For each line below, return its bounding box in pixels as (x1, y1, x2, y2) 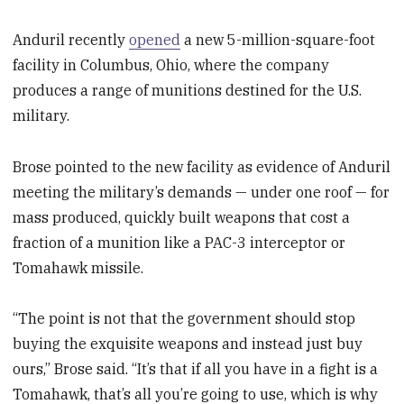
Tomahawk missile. (13, 258, 144, 277)
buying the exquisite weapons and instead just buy (13, 335, 363, 353)
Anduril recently (13, 30, 130, 49)
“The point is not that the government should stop (13, 309, 356, 328)
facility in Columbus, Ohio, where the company (13, 55, 330, 74)
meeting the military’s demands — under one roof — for (13, 182, 390, 201)
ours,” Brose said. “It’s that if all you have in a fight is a (13, 360, 379, 379)
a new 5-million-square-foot (180, 30, 376, 49)
